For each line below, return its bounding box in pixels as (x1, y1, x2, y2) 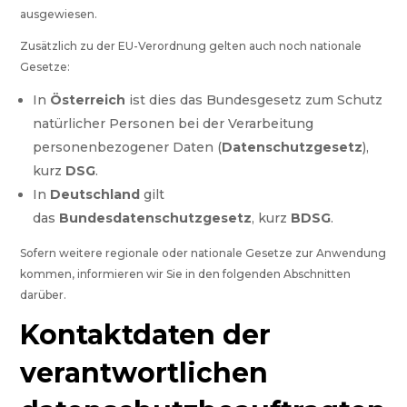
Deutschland (50, 186, 141, 203)
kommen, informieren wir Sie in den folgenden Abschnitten (20, 267, 352, 282)
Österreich (50, 92, 126, 109)
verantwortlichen (20, 356, 269, 391)
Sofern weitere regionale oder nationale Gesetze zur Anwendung (20, 246, 387, 261)
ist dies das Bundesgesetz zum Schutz (129, 92, 383, 109)
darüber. (20, 288, 67, 303)
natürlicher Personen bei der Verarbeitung (33, 115, 314, 133)
